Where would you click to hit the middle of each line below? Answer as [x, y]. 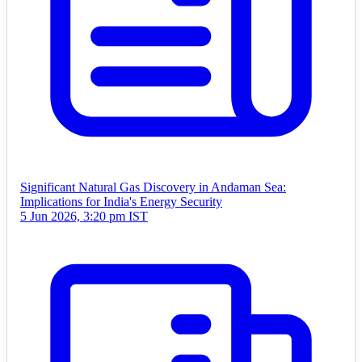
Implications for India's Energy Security [121, 202]
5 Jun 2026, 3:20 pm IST [84, 217]
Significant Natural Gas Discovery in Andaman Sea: [153, 187]
